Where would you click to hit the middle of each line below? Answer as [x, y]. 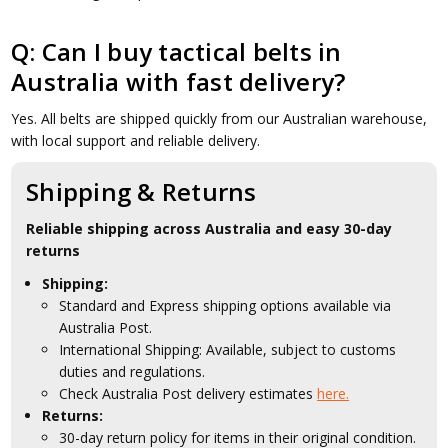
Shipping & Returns [141, 192]
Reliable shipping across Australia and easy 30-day [209, 229]
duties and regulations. [132, 372]
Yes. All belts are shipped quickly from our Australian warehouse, [219, 118]
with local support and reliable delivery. [136, 140]
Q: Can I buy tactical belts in [176, 51]
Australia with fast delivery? [178, 81]
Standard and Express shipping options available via [225, 306]
